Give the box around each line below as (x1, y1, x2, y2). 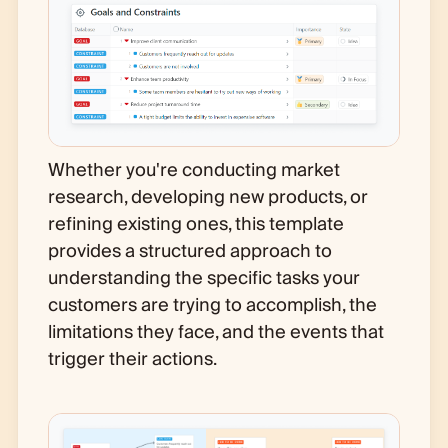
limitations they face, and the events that (47, 317, 384, 349)
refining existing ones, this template (47, 209, 344, 241)
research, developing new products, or (47, 182, 368, 214)
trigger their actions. (47, 344, 217, 376)
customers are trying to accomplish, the (47, 290, 377, 322)
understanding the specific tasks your (47, 263, 360, 295)
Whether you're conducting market (47, 155, 340, 187)
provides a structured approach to (47, 236, 332, 268)
